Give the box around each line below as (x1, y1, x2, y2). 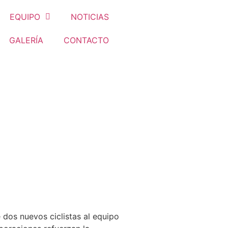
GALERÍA (9, 35, 43, 45)
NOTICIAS (70, 12, 109, 22)
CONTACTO (63, 35, 109, 45)
